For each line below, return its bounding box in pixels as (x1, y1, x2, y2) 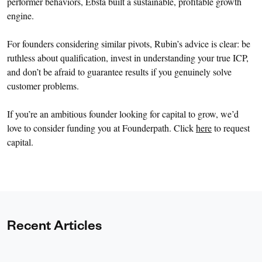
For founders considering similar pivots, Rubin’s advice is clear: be (7, 37, 250, 50)
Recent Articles (7, 220, 102, 236)
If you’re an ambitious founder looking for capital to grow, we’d (7, 108, 239, 120)
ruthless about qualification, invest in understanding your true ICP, (7, 51, 249, 64)
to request (212, 122, 250, 135)
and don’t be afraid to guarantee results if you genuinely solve (7, 65, 232, 78)
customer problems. (7, 80, 79, 92)
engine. (7, 9, 34, 22)
